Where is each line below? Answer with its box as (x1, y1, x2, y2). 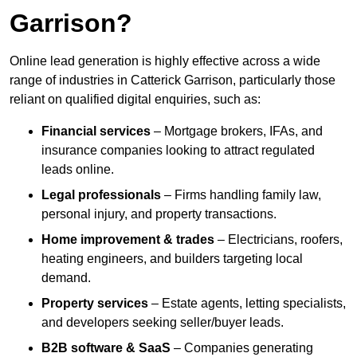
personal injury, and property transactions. (41, 207, 277, 222)
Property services (41, 296, 148, 311)
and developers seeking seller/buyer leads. (41, 316, 284, 330)
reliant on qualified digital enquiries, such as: (10, 92, 261, 107)
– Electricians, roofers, (214, 233, 343, 247)
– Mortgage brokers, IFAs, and (151, 124, 323, 139)
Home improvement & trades (41, 233, 214, 247)
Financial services (41, 124, 151, 139)
